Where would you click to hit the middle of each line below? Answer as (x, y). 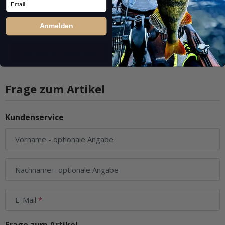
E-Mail (27, 200)
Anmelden (56, 26)
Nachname (33, 170)
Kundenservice (34, 117)
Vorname (31, 139)
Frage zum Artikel (55, 89)
